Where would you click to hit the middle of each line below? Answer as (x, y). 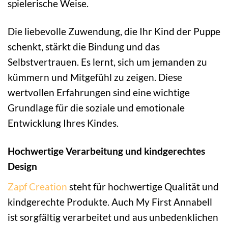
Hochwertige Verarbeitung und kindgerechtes (106, 151)
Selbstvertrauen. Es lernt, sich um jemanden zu (107, 62)
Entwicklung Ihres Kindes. (63, 123)
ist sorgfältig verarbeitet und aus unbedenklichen (113, 217)
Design (22, 166)
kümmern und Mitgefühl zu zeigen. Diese (95, 77)
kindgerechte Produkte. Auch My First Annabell (110, 202)
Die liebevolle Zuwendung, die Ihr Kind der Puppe (114, 32)
